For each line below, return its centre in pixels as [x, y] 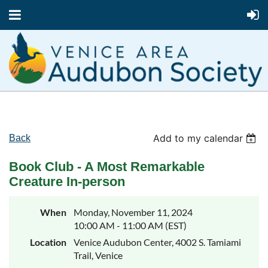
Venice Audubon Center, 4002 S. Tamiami [157, 242]
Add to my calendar [198, 138]
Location [48, 242]
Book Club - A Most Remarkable [107, 167]
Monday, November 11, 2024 [133, 212]
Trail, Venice [98, 255]
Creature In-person [67, 182]
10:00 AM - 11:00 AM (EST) [130, 226]
